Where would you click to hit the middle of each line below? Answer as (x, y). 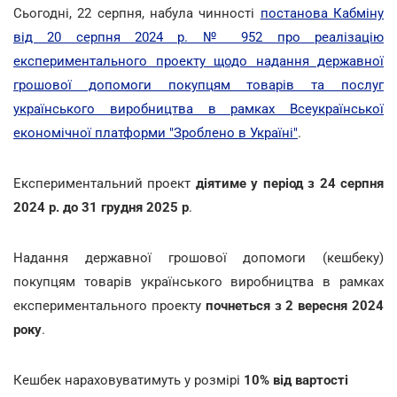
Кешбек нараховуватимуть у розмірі (128, 380)
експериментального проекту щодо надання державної (198, 61)
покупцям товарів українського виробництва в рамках (198, 281)
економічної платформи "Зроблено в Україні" (156, 132)
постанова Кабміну (322, 13)
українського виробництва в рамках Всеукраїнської (198, 109)
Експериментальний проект (105, 183)
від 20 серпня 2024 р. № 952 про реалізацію (198, 37)
